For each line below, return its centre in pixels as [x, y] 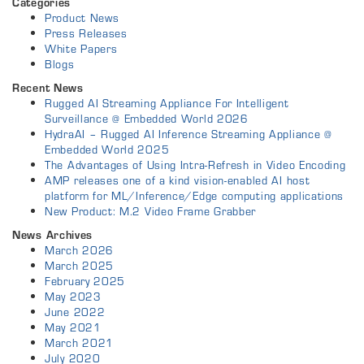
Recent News [48, 88]
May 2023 [73, 297]
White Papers [81, 49]
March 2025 [79, 266]
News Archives [53, 235]
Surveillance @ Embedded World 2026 [147, 119]
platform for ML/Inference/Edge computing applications [195, 196]
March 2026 [79, 251]
